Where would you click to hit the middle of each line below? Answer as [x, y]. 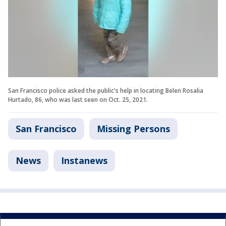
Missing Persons [133, 128]
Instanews [84, 160]
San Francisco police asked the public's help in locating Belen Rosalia [106, 90]
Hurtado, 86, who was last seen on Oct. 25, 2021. [78, 99]
